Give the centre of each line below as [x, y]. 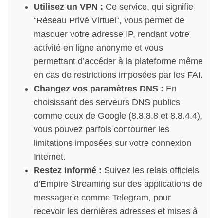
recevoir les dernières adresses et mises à [115, 211]
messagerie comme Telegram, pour [102, 197]
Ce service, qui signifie [148, 7]
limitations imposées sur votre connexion [112, 143]
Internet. [49, 156]
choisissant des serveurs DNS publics [107, 102]
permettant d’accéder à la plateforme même [118, 61]
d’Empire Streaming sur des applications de [118, 184]
